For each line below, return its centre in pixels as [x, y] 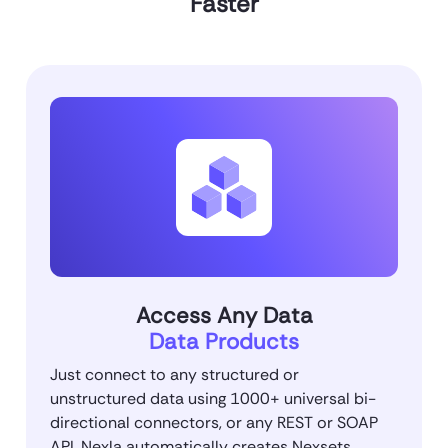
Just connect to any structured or [174, 375]
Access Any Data [224, 316]
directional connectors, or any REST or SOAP [214, 423]
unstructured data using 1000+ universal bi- [213, 399]
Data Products [224, 342]
